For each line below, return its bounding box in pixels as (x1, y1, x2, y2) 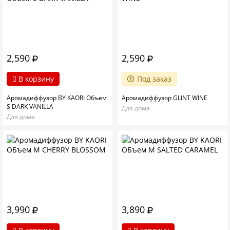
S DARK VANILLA (7, 102, 53, 111)
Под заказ (137, 74, 171, 84)
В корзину (16, 74, 54, 84)
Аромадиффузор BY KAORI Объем (7, 93, 107, 103)
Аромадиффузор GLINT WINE (122, 93, 207, 103)
